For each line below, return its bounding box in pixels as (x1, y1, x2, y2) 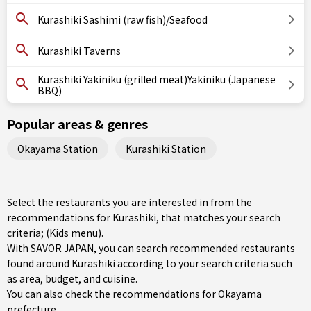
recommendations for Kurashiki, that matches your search (7, 210, 280, 224)
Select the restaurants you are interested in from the (7, 195, 252, 209)
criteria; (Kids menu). (7, 226, 103, 239)
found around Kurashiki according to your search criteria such (7, 256, 292, 270)
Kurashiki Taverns (37, 44, 121, 58)
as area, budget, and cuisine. (7, 271, 137, 285)
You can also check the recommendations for (7, 287, 218, 301)
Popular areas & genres (7, 115, 148, 133)
